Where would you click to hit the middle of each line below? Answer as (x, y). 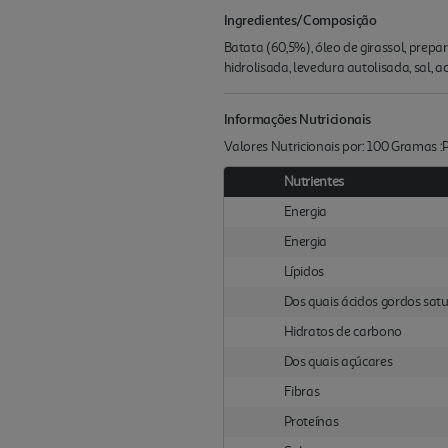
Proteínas (311, 421)
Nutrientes (314, 181)
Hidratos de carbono (342, 331)
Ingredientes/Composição (300, 19)
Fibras (301, 391)
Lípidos (304, 271)
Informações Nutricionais (297, 118)
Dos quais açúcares (338, 361)
